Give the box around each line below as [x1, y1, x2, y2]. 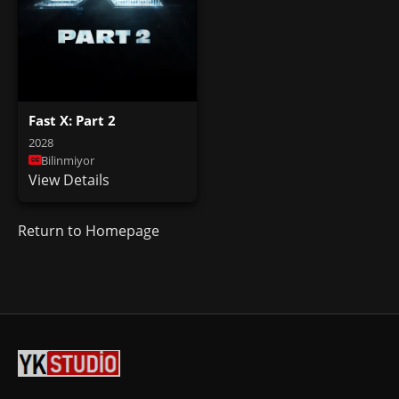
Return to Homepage [18, 220, 159, 240]
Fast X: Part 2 [28, 110, 116, 129]
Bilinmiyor [41, 151, 94, 168]
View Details [28, 169, 110, 190]
